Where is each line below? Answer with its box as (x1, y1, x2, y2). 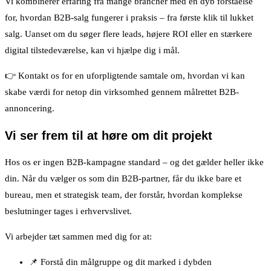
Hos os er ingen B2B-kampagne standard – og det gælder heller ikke (5, 157, 264, 167)
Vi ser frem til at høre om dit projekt (5, 128, 212, 142)
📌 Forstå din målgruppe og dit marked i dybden (29, 256, 212, 267)
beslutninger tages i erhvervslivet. (5, 206, 132, 216)
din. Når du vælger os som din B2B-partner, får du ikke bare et (5, 173, 241, 183)
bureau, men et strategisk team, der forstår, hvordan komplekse (5, 189, 243, 200)
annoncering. (5, 103, 54, 114)
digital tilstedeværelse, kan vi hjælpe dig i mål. (5, 45, 180, 56)
